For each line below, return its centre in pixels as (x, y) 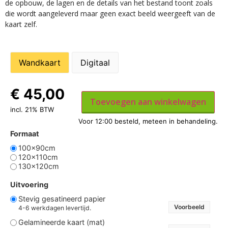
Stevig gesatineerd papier (62, 198)
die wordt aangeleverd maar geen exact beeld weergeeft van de (110, 13)
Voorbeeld (189, 207)
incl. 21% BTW (32, 110)
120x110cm (38, 157)
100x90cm (37, 148)
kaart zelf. (21, 24)
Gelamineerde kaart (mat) (62, 222)
